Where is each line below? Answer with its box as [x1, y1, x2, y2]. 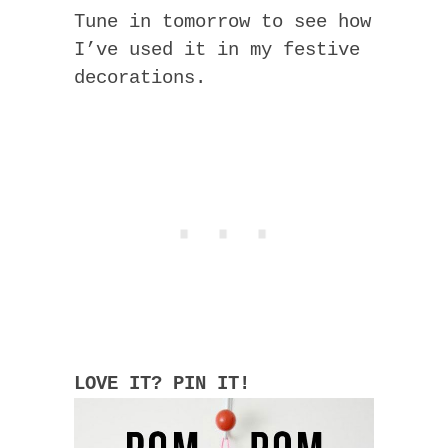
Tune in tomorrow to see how [74, 11, 371, 34]
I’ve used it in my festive [74, 39, 360, 62]
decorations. [74, 67, 206, 90]
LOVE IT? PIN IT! [74, 373, 250, 396]
